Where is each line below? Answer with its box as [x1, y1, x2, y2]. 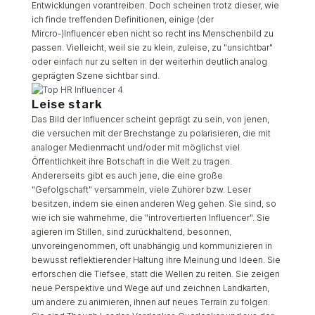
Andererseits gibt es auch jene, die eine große [31, 169, 223, 181]
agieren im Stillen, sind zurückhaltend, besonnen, [31, 226, 231, 237]
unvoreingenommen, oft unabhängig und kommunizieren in [31, 240, 272, 251]
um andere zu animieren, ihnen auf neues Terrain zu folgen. [31, 296, 270, 307]
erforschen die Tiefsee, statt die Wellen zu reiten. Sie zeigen [31, 268, 280, 279]
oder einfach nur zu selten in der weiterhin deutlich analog [31, 56, 267, 67]
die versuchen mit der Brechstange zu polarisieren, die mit [31, 127, 271, 139]
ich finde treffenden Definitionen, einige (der [31, 13, 214, 25]
